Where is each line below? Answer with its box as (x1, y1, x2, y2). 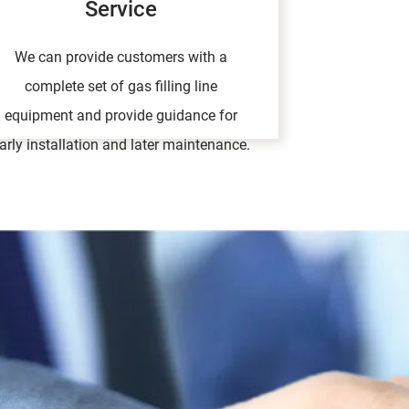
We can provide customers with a (15, 48, 228, 67)
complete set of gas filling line (25, 78, 218, 96)
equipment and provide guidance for (5, 107, 238, 125)
